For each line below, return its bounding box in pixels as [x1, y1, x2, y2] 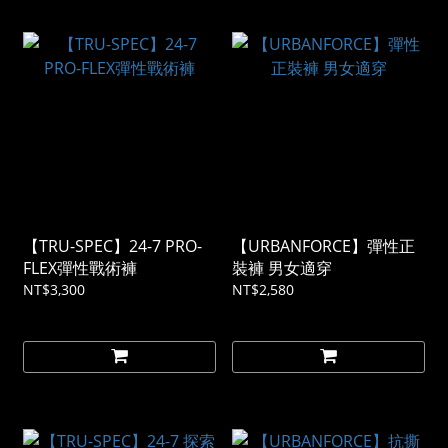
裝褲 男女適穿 [232, 257, 332, 280]
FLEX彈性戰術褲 [23, 257, 137, 280]
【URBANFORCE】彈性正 [232, 235, 415, 258]
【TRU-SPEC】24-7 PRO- [23, 235, 202, 258]
